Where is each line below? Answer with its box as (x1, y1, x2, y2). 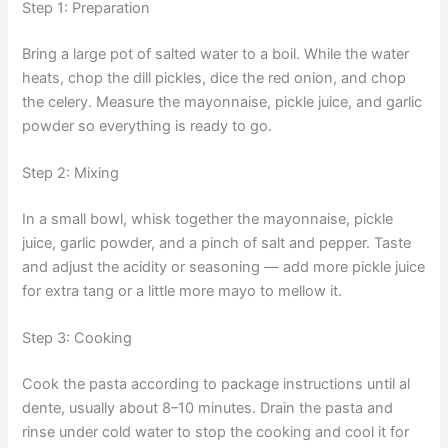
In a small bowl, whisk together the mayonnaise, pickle (22, 209, 394, 228)
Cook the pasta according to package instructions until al (22, 375, 411, 394)
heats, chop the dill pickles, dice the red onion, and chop (22, 68, 407, 87)
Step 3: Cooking (22, 329, 133, 348)
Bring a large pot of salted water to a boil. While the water (22, 44, 410, 63)
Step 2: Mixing (22, 164, 120, 183)
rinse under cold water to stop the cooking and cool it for (22, 423, 410, 442)
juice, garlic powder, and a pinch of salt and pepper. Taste (22, 233, 412, 252)
